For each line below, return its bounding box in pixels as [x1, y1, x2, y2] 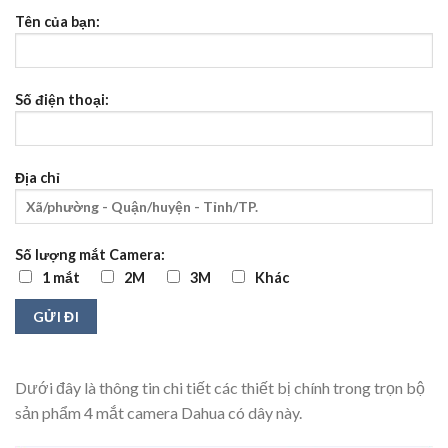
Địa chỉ [15, 168, 60, 186]
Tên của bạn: [15, 13, 100, 31]
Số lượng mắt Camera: [15, 246, 165, 264]
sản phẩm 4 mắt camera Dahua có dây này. [15, 402, 302, 422]
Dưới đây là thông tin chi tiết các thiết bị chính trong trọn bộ [15, 377, 425, 397]
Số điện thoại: [15, 90, 109, 108]
